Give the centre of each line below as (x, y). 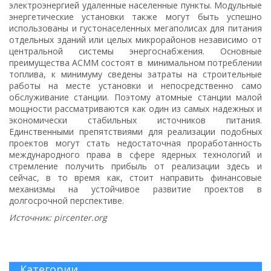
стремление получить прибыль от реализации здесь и (135, 166)
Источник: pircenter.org (58, 217)
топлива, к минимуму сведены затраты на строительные (135, 74)
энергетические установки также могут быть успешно (135, 16)
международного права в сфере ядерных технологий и (135, 154)
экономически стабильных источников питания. (135, 120)
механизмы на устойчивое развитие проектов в (135, 189)
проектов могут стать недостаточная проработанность (135, 143)
